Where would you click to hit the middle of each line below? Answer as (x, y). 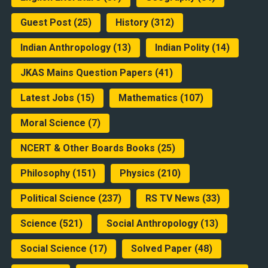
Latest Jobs (47, 98)
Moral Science (53, 123)
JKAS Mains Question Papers (86, 73)
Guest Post (45, 23)
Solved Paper (161, 249)
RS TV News (172, 199)
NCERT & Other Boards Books (87, 148)
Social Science (53, 249)
